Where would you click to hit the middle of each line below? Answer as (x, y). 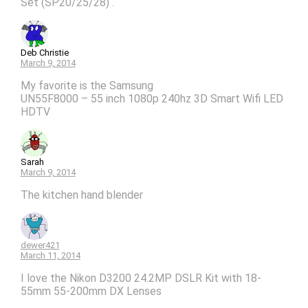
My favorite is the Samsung (87, 86)
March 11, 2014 (50, 256)
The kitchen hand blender (81, 195)
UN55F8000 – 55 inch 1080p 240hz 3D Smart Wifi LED (152, 99)
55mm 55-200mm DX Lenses (91, 291)
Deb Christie (44, 53)
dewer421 (40, 245)
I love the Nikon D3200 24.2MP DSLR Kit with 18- (141, 278)
